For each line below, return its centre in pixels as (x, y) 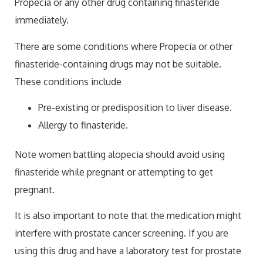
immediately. (43, 20)
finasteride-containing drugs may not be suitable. (118, 64)
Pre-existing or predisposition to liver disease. (135, 107)
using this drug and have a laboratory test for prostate (128, 251)
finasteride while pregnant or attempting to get (114, 172)
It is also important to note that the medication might (128, 216)
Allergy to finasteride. (83, 125)
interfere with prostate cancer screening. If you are (122, 233)
